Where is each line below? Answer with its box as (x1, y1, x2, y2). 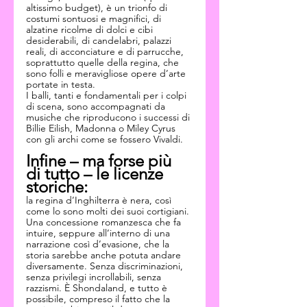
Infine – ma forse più (26, 151, 175, 171)
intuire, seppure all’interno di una (26, 227, 173, 239)
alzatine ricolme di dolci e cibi (26, 23, 156, 36)
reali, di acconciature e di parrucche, (26, 45, 186, 58)
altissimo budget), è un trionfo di (26, 1, 170, 14)
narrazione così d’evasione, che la (26, 238, 172, 250)
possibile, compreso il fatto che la (26, 293, 173, 305)
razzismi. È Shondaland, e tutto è (26, 282, 170, 294)
